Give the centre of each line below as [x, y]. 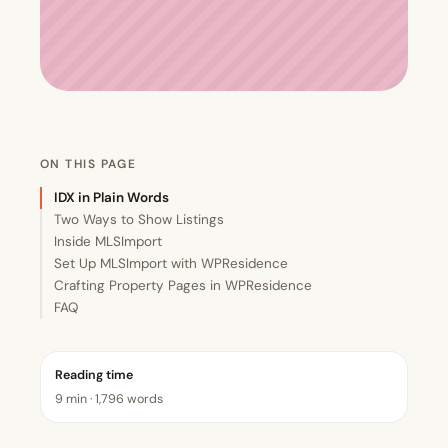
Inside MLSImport [108, 242]
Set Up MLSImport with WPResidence [171, 264]
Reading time [94, 375]
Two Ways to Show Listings [139, 220]
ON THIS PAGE [88, 164]
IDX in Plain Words [111, 198]
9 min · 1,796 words [109, 399]
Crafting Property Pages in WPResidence [183, 286]
